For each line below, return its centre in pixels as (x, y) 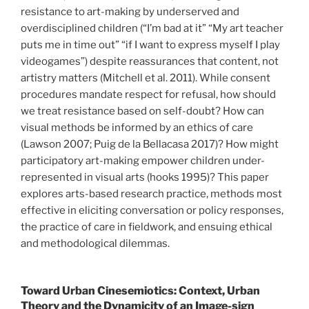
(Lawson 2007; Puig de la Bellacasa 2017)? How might (150, 144)
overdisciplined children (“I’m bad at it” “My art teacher (152, 28)
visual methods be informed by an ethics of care (137, 127)
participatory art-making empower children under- (143, 160)
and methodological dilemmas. (95, 243)
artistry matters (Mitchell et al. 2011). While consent (146, 78)
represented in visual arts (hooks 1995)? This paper (145, 177)
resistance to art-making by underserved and (130, 11)
